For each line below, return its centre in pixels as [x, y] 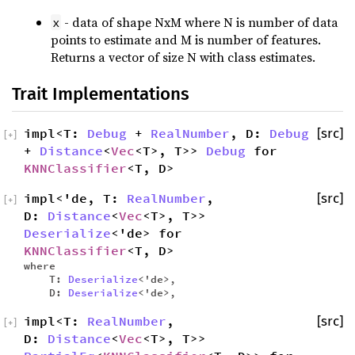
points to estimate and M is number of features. [186, 39]
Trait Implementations [101, 94]
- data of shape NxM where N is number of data [200, 22]
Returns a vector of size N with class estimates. [183, 57]
